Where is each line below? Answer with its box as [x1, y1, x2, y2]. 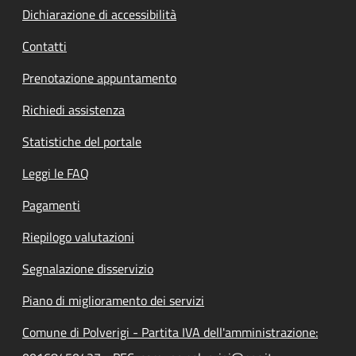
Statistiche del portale [22, 132, 141, 152]
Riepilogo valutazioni [22, 227, 134, 247]
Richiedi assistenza [22, 100, 125, 120]
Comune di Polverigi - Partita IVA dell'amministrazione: [22, 323, 318, 342]
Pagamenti [22, 195, 80, 215]
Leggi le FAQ [22, 164, 89, 184]
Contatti [22, 37, 67, 56]
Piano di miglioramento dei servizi [22, 291, 204, 311]
